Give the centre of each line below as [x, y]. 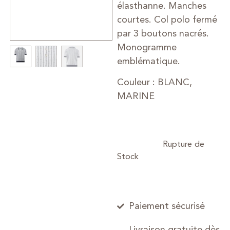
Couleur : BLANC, [155, 83]
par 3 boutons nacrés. [163, 34]
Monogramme [147, 47]
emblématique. [149, 61]
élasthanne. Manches [162, 6]
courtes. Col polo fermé [167, 20]
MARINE [136, 97]
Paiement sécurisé [167, 206]
